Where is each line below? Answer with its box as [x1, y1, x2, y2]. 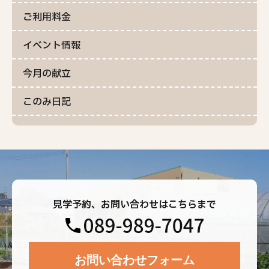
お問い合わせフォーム [74, 253, 195, 267]
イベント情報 [23, 38, 80, 53]
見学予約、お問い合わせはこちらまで [53, 198, 216, 212]
